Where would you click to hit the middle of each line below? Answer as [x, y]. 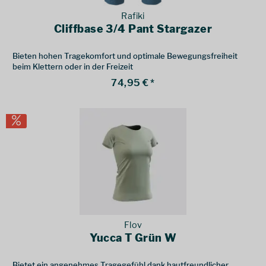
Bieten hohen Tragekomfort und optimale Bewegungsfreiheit [125, 56]
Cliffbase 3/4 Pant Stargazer [133, 29]
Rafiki [133, 16]
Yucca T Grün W [133, 237]
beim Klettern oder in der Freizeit [73, 67]
